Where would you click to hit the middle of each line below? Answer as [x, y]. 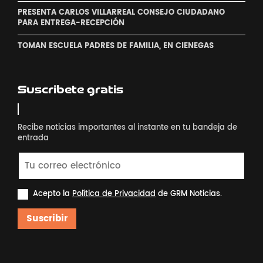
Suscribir [47, 219]
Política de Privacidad [114, 194]
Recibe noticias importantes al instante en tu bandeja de [127, 128]
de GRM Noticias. [189, 194]
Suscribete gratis [70, 90]
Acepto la [53, 194]
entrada [33, 139]
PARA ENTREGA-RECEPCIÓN [71, 23]
